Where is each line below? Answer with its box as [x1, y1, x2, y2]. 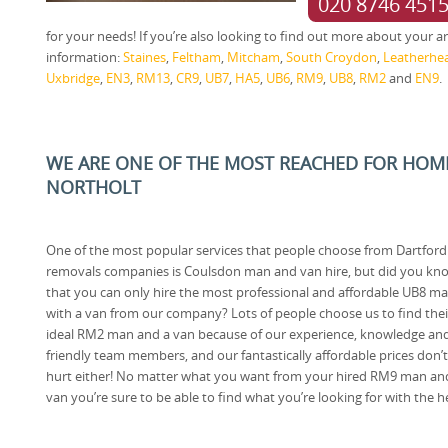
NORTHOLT [46, 174, 141, 199]
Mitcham [227, 47, 280, 66]
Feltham [172, 47, 221, 66]
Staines [123, 47, 166, 66]
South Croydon [286, 47, 377, 66]
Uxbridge [46, 68, 100, 87]
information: [46, 47, 123, 66]
